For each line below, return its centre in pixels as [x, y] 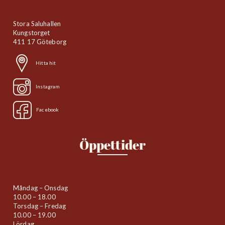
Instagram [48, 86]
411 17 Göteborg [40, 41]
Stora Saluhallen [37, 23]
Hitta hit [46, 63]
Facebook [48, 109]
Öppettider [113, 147]
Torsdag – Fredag [40, 206]
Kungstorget [32, 32]
